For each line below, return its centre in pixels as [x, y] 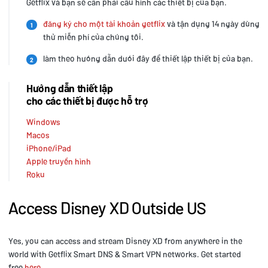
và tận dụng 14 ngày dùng [212, 24]
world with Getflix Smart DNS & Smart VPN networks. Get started [125, 254]
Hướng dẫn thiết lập [70, 88]
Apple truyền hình [59, 162]
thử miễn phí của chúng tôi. [93, 37]
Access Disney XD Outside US [107, 208]
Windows [43, 122]
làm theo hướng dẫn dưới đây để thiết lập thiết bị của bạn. [147, 59]
